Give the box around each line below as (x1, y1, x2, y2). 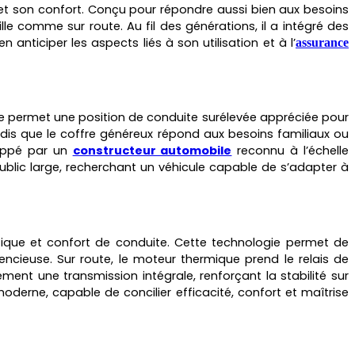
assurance (296, 35, 349, 49)
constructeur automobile (72, 143, 232, 159)
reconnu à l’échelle (231, 143, 349, 159)
